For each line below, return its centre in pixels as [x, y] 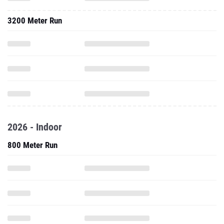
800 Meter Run [32, 145]
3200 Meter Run [35, 20]
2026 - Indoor [35, 127]
